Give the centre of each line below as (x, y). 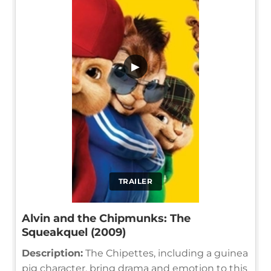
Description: (52, 253)
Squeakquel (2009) (74, 232)
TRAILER (135, 181)
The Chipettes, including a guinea (165, 253)
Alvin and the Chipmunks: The (106, 218)
